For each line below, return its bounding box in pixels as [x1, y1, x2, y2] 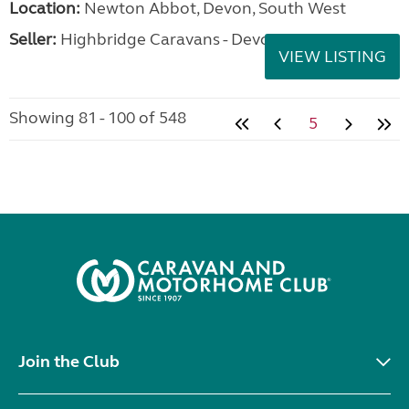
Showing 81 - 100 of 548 [9, 108, 186, 128]
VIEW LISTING [278, 47, 386, 67]
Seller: [9, 29, 57, 49]
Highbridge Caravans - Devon [57, 29, 280, 49]
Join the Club [18, 351, 120, 372]
